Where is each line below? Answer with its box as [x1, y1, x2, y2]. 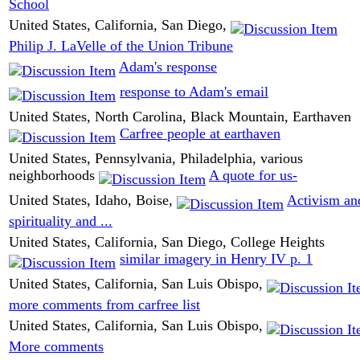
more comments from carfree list [9, 297, 200, 313]
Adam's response [119, 58, 217, 75]
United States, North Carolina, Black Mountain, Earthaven [9, 108, 351, 125]
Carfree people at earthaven [120, 125, 280, 141]
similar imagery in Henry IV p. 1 [120, 250, 313, 267]
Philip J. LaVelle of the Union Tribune [9, 38, 233, 55]
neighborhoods [9, 166, 99, 183]
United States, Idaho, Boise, [9, 191, 177, 208]
